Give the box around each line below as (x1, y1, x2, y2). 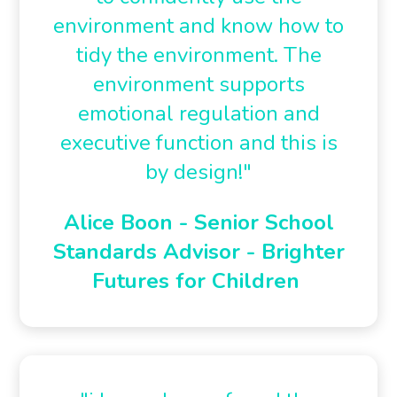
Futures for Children (92, 267, 300, 295)
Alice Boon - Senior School (63, 208, 334, 237)
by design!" (145, 158, 252, 186)
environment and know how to (53, 12, 344, 40)
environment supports (92, 70, 305, 98)
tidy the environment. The (75, 41, 322, 69)
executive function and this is (59, 128, 338, 157)
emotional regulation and (77, 99, 320, 128)
